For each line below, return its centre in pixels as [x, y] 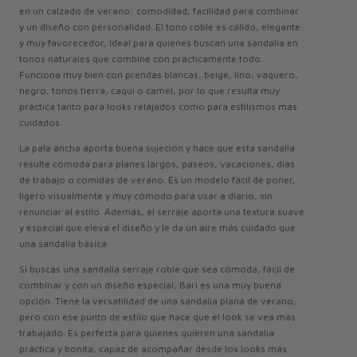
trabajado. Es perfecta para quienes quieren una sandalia [147, 333]
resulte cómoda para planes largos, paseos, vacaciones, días [157, 164]
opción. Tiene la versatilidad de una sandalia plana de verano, [158, 301]
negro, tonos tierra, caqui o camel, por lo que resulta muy [149, 91]
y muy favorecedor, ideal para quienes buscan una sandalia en [159, 43]
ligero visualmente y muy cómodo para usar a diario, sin [146, 196]
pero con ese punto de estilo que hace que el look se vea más [157, 317]
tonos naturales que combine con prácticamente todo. [141, 59]
